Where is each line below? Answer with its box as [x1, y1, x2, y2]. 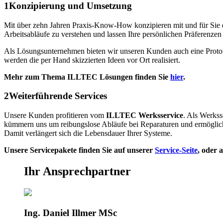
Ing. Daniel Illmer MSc [24, 207, 117, 218]
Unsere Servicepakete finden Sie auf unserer [4, 145, 155, 154]
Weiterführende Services [9, 91, 107, 102]
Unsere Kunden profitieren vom [4, 111, 106, 119]
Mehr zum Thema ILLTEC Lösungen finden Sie [4, 72, 170, 81]
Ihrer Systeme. [125, 128, 172, 137]
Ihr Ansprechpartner [24, 164, 131, 178]
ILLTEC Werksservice [106, 111, 183, 119]
